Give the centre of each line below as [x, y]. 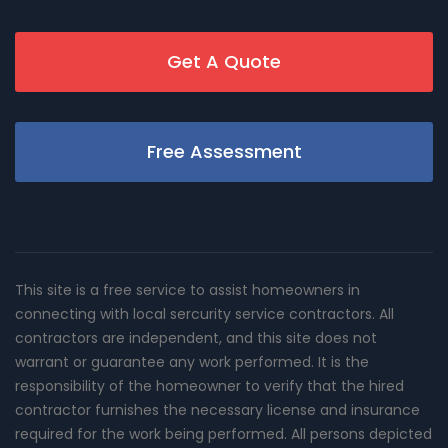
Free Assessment [224, 151]
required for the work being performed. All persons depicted [223, 433]
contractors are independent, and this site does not [196, 337]
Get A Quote [224, 61]
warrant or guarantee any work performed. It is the [192, 361]
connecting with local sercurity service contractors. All [204, 313]
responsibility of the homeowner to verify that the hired [209, 385]
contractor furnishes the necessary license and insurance [217, 409]
